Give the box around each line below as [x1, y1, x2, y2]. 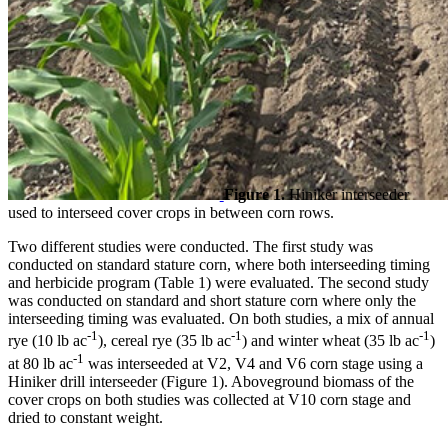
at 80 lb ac [8, 354, 73, 372]
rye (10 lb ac [8, 332, 87, 350]
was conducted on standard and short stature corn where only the [8, 292, 416, 310]
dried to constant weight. [8, 408, 163, 426]
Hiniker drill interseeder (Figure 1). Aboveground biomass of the [8, 372, 414, 390]
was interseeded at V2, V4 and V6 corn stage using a [84, 354, 423, 372]
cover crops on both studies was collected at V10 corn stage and [8, 390, 411, 408]
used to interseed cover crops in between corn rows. [8, 204, 334, 222]
